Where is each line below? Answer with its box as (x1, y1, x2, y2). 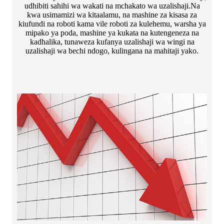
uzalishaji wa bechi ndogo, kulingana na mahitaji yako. (25, 46, 198, 55)
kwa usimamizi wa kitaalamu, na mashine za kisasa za (27, 10, 197, 19)
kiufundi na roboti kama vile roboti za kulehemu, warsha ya (18, 19, 206, 28)
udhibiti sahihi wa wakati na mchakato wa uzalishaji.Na (24, 1, 200, 10)
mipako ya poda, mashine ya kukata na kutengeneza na (25, 28, 199, 37)
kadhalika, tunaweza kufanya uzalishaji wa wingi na (29, 37, 194, 46)
